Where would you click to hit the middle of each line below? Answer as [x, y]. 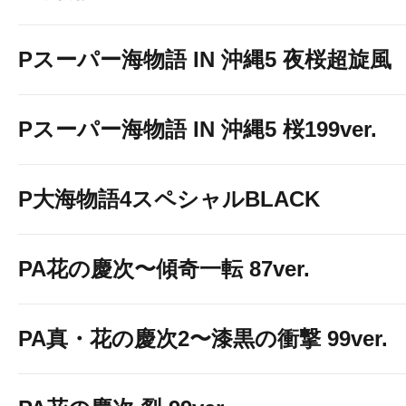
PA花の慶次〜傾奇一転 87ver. [164, 269]
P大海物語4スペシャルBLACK [169, 199]
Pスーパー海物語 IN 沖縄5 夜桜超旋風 [205, 59]
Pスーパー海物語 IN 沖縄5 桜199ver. [198, 129]
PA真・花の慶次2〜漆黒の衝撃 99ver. [203, 338]
